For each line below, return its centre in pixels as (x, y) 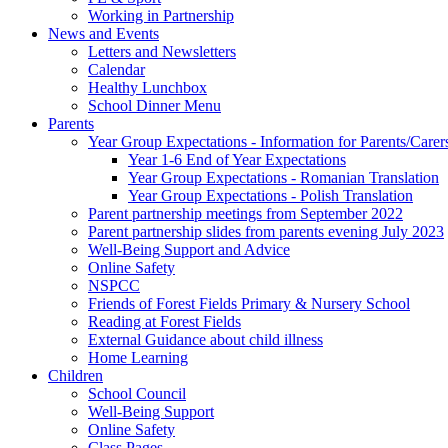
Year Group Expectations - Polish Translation (270, 195)
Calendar (116, 69)
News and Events (103, 33)
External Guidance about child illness (205, 339)
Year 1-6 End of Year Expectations (237, 159)
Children (75, 375)
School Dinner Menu (154, 105)
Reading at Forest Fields (164, 321)
